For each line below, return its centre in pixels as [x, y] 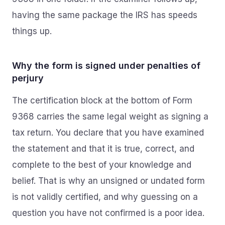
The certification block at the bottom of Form [102, 100]
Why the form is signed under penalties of [106, 66]
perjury [28, 78]
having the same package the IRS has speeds [105, 15]
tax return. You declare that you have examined [108, 133]
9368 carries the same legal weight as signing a [110, 117]
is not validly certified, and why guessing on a [105, 197]
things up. [32, 31]
